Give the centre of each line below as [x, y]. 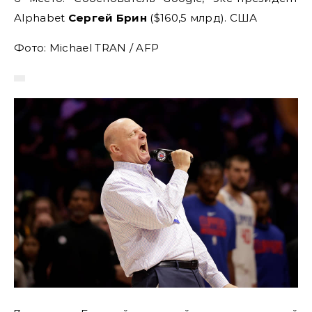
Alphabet [41, 18]
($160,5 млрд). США [202, 18]
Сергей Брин [108, 18]
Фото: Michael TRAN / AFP [87, 48]
